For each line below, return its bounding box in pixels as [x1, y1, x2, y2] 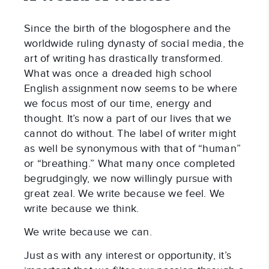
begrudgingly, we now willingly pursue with [24, 172, 233, 186]
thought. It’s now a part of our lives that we [24, 112, 231, 125]
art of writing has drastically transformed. [24, 52, 223, 65]
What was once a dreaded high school [24, 67, 212, 80]
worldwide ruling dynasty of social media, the [24, 37, 244, 50]
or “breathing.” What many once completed [24, 157, 235, 171]
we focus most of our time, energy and [24, 97, 212, 110]
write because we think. [24, 202, 139, 216]
